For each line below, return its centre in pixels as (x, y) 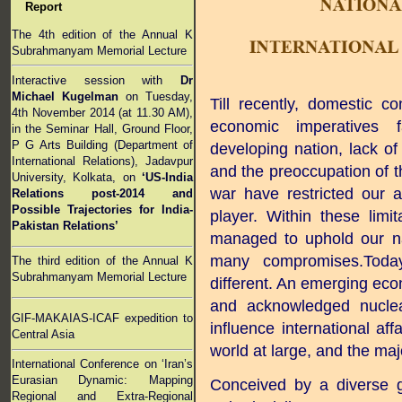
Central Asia (43, 334)
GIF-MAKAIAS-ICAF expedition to (102, 318)
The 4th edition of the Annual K (102, 34)
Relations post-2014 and (102, 193)
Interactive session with (96, 80)
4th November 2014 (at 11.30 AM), (102, 112)
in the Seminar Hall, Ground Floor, (102, 128)
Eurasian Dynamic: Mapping (102, 380)
